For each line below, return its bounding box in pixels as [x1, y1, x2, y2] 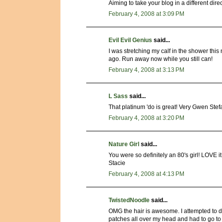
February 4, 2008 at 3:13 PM [109, 66, 184, 73]
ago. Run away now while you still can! [109, 55, 213, 62]
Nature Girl [109, 140, 139, 148]
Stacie [109, 159, 125, 166]
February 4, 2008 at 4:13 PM [109, 170, 184, 177]
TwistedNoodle [109, 196, 150, 204]
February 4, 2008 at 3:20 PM [109, 114, 184, 121]
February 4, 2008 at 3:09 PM [109, 10, 184, 17]
